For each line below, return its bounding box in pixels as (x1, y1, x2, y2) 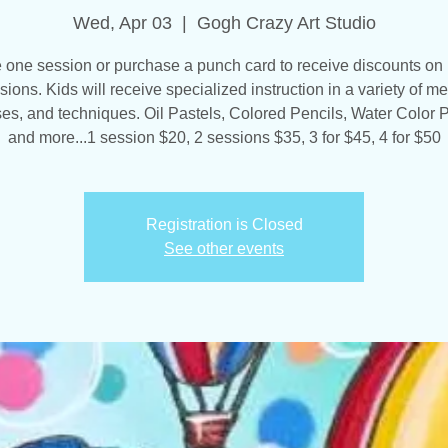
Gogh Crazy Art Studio (196, 13, 376, 34)
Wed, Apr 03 (72, 13, 172, 34)
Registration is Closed (145, 216, 303, 234)
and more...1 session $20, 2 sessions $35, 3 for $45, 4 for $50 (7, 129, 441, 147)
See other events (164, 240, 284, 258)
